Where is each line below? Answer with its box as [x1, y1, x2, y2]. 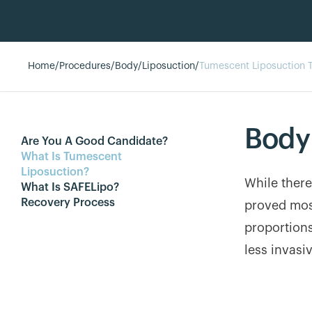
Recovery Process [21, 197, 115, 208]
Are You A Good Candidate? [21, 136, 168, 147]
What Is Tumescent [21, 151, 122, 162]
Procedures [59, 61, 111, 71]
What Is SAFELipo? [21, 182, 119, 193]
